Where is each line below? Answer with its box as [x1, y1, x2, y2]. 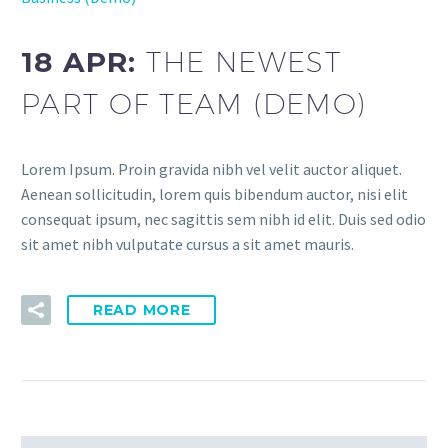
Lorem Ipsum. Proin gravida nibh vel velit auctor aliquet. [21, 158, 402, 179]
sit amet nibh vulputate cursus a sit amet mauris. [21, 233, 354, 254]
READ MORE [93, 300, 191, 319]
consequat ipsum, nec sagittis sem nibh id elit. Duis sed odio [21, 208, 426, 229]
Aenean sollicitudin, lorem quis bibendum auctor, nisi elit [21, 183, 408, 204]
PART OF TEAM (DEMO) [21, 87, 367, 121]
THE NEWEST [146, 45, 342, 79]
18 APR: [21, 45, 147, 80]
